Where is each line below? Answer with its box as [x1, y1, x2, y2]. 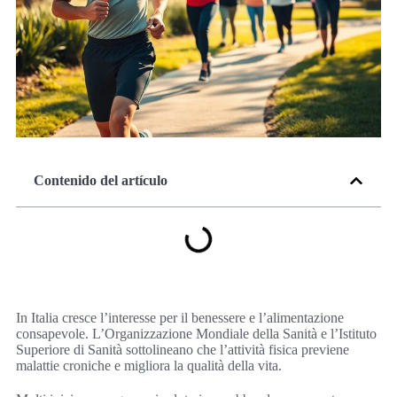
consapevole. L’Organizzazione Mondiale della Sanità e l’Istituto [16, 326, 377, 342]
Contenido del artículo [34, 173, 167, 189]
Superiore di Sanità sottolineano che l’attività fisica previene [16, 342, 349, 358]
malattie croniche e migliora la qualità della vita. [16, 358, 282, 374]
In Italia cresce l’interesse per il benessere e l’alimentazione [16, 310, 344, 326]
